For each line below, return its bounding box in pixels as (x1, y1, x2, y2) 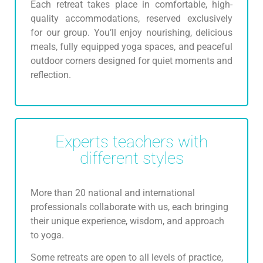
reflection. (31, 69, 71, 81)
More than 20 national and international (31, 187, 195, 199)
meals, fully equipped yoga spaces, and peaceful (31, 41, 232, 53)
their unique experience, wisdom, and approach (31, 215, 224, 227)
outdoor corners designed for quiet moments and (31, 55, 232, 67)
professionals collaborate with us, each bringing (31, 201, 228, 213)
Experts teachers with (55, 131, 208, 151)
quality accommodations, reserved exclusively (31, 13, 232, 25)
